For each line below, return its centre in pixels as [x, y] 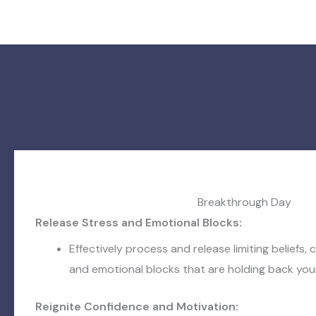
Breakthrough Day [244, 202]
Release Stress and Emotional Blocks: [139, 223]
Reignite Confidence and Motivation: [137, 306]
